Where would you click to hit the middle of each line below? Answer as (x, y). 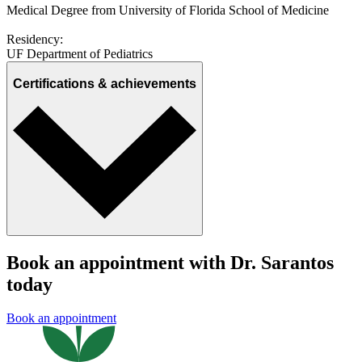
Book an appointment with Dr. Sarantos (170, 262)
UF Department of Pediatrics (80, 54)
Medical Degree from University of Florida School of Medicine (168, 11)
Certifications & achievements (105, 83)
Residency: (35, 40)
